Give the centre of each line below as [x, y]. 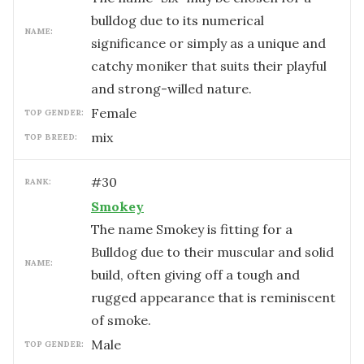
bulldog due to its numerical [178, 20]
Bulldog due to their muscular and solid [212, 252]
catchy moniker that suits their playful [209, 66]
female [118, 113]
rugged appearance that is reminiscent [213, 297]
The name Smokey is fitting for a [192, 229]
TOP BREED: [51, 137]
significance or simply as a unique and [208, 43]
